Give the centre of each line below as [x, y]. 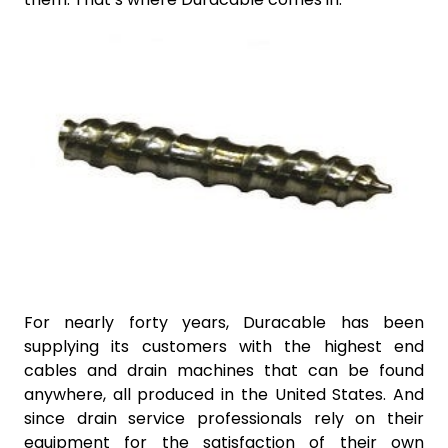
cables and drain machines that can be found [224, 370]
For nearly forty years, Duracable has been [224, 322]
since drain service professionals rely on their [224, 418]
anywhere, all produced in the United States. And [224, 394]
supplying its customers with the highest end [224, 346]
